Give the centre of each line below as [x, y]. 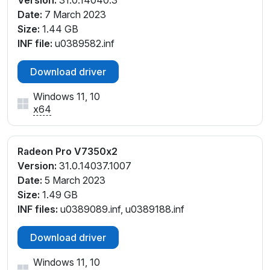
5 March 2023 [74, 181]
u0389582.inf [83, 43]
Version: [37, 166]
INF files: [38, 209]
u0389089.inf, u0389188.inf [121, 209]
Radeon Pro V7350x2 [67, 151]
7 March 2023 [74, 14]
